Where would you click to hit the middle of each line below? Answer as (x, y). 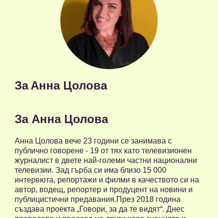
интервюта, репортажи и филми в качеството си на (107, 180)
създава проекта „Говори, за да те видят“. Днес (100, 209)
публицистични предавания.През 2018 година (98, 200)
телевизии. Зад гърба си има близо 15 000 (91, 170)
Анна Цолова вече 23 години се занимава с (93, 141)
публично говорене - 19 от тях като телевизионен (103, 151)
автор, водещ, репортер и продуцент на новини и (104, 190)
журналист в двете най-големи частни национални (106, 161)
